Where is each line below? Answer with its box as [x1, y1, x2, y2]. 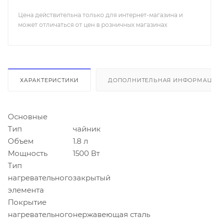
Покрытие [8, 197, 46, 207]
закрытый [73, 173, 110, 182]
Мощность [8, 148, 47, 158]
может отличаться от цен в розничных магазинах [18, 21, 167, 28]
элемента [8, 185, 44, 195]
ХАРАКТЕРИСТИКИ [20, 76, 79, 84]
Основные [8, 111, 47, 121]
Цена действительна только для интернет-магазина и [18, 11, 183, 19]
